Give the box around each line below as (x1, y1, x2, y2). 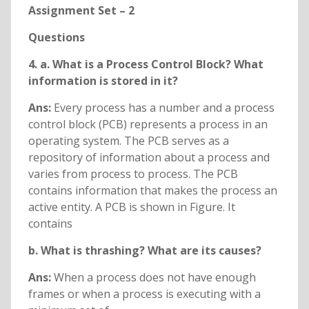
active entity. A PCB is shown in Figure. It (28, 199, 235, 215)
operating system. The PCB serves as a (28, 133, 229, 149)
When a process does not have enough (53, 270, 256, 286)
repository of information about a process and (28, 150, 270, 166)
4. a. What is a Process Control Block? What (28, 57, 263, 72)
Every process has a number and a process (53, 100, 275, 116)
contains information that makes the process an (28, 183, 277, 199)
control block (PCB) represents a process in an (28, 117, 268, 132)
